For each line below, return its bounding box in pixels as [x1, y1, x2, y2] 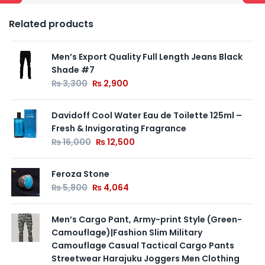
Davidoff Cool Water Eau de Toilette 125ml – [51, 109, 242, 122]
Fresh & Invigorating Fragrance [51, 122, 186, 135]
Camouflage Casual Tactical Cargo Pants [51, 240, 234, 252]
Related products [9, 17, 93, 31]
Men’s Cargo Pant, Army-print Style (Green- [51, 214, 242, 226]
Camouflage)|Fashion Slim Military [51, 227, 202, 239]
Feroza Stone [51, 168, 109, 180]
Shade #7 [51, 64, 95, 76]
